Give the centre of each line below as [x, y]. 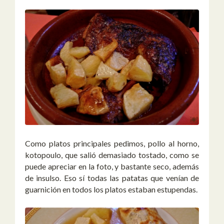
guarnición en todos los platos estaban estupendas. [111, 189]
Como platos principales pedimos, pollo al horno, [112, 143]
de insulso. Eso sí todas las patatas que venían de [112, 178]
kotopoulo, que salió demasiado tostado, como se [112, 155]
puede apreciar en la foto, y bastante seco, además [112, 166]
